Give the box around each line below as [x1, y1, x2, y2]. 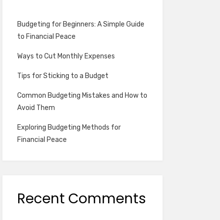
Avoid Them [17, 104, 55, 112]
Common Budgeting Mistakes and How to [17, 91, 147, 100]
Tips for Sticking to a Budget [17, 72, 109, 81]
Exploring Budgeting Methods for [17, 123, 121, 132]
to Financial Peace [17, 32, 76, 41]
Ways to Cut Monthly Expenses [17, 52, 115, 61]
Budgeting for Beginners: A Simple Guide [17, 20, 144, 29]
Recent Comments [17, 189, 146, 209]
